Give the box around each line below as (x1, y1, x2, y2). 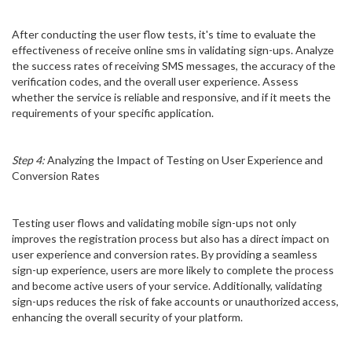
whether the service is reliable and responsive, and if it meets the (12, 90, 331, 104)
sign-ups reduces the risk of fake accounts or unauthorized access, (12, 295, 339, 309)
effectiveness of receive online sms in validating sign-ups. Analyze (12, 43, 334, 57)
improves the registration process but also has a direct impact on (12, 232, 329, 246)
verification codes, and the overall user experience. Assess (12, 75, 299, 89)
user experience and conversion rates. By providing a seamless (12, 247, 317, 262)
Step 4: (12, 153, 45, 167)
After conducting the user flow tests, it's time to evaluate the (12, 27, 316, 42)
